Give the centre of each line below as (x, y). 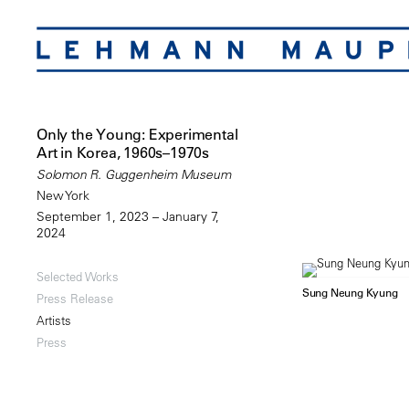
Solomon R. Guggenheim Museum (134, 175)
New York (63, 196)
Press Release (75, 299)
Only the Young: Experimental (137, 135)
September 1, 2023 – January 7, (128, 217)
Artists (54, 320)
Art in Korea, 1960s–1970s (123, 153)
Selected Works (78, 277)
